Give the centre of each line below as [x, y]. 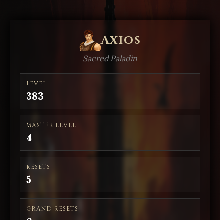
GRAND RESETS [52, 209]
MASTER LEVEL [51, 125]
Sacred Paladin [110, 58]
